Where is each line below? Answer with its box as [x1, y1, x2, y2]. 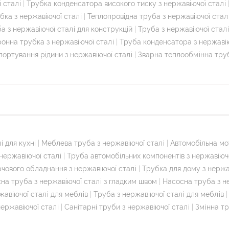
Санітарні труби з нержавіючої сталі [64, 202, 190, 211]
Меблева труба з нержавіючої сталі [41, 139, 165, 147]
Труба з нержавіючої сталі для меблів [94, 190, 224, 198]
